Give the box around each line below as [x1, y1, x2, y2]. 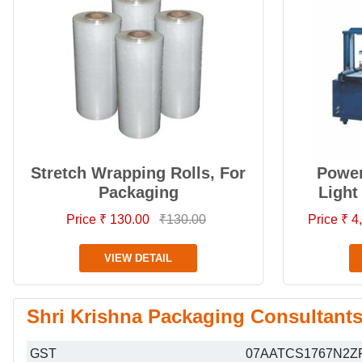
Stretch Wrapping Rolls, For [31, 164, 246, 182]
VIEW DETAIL [104, 252, 172, 264]
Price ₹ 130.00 [66, 213, 153, 226]
